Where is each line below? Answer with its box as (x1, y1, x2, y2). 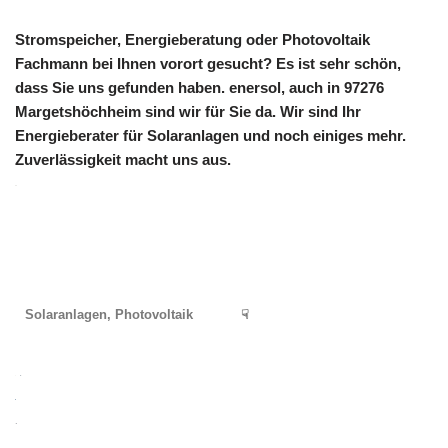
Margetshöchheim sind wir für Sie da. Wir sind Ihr (15, 103, 361, 121)
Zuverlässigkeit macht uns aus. (15, 151, 231, 169)
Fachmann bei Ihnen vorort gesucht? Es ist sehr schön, (15, 55, 401, 73)
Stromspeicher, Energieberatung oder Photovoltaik (15, 31, 370, 49)
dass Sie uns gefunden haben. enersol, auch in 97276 (15, 79, 384, 97)
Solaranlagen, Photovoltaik (25, 307, 193, 323)
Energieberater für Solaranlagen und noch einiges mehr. (15, 127, 406, 145)
